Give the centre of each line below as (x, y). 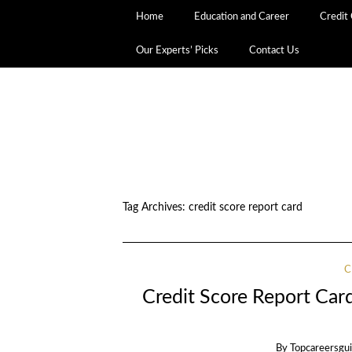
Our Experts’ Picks (178, 50)
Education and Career (242, 16)
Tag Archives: (155, 207)
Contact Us (275, 50)
